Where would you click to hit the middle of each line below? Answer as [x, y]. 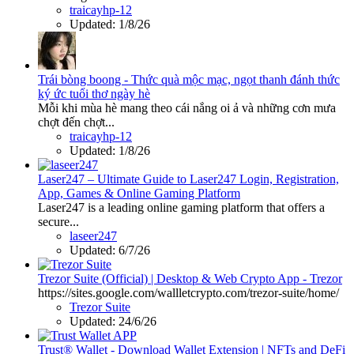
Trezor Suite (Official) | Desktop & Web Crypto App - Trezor [190, 278]
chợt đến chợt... [76, 122]
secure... [58, 221]
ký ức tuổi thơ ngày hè [94, 93]
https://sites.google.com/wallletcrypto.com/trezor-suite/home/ [188, 292]
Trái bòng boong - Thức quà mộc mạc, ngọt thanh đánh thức [189, 79]
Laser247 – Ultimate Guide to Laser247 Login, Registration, [188, 179]
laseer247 [93, 235]
